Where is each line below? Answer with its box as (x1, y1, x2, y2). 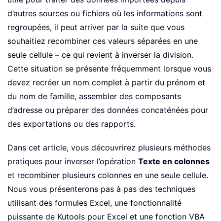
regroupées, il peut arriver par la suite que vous (7, 22, 184, 33)
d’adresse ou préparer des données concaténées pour (7, 105, 208, 115)
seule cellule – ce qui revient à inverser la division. (7, 50, 193, 60)
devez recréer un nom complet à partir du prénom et (7, 77, 205, 88)
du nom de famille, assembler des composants (7, 91, 181, 102)
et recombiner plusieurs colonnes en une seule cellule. (7, 170, 208, 181)
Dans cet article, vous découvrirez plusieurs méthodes (7, 143, 211, 153)
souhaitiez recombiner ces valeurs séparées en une (7, 36, 198, 46)
